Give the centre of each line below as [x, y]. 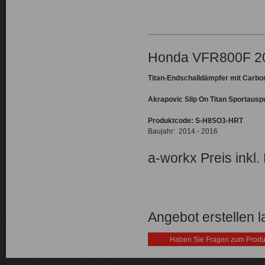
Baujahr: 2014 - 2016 [183, 131]
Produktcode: [172, 121]
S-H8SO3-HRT [219, 121]
